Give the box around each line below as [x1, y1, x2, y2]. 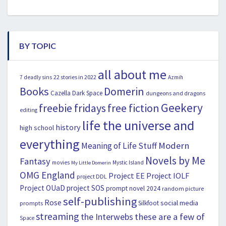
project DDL [77, 173, 107, 181]
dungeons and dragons [146, 89, 205, 97]
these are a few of [135, 211, 205, 223]
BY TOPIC [19, 41, 56, 51]
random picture [162, 185, 204, 193]
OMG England [20, 169, 75, 182]
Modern [158, 140, 189, 152]
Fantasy [20, 155, 50, 167]
